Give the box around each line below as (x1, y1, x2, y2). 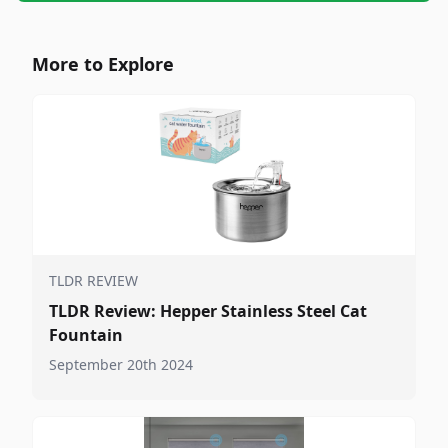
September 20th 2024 (49, 355, 193, 374)
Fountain (49, 324, 123, 346)
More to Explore (32, 52, 174, 76)
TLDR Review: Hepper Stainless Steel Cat (49, 300, 367, 322)
